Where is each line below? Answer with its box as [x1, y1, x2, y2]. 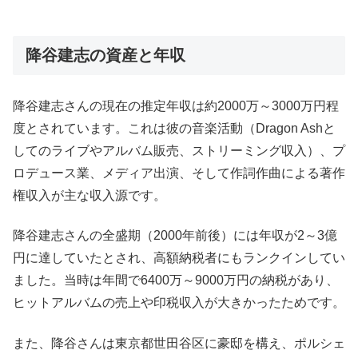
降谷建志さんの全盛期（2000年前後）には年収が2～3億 [13, 229, 337, 243]
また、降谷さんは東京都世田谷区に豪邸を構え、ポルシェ [13, 336, 345, 350]
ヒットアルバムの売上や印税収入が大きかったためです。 [13, 296, 345, 310]
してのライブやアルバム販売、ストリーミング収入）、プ [13, 144, 345, 158]
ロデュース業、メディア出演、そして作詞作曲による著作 [13, 166, 345, 181]
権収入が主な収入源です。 [13, 189, 166, 203]
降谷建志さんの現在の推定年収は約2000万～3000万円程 [13, 99, 339, 113]
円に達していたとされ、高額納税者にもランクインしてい [13, 251, 345, 265]
